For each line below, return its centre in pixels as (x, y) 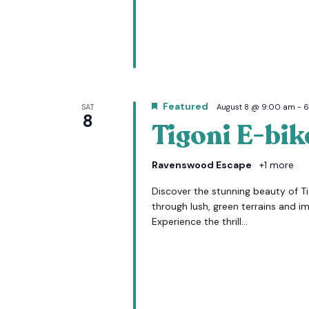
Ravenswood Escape (202, 165)
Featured (185, 106)
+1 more (275, 165)
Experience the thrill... (199, 221)
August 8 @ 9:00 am (256, 107)
